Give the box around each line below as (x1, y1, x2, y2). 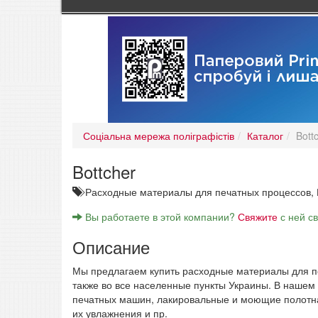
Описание (72, 234, 150, 260)
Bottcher (72, 159, 136, 185)
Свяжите (238, 209, 278, 224)
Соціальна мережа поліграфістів (83, 128, 234, 143)
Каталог (247, 128, 283, 143)
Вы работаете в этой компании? (82, 209, 238, 224)
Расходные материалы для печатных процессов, (85, 185, 317, 199)
